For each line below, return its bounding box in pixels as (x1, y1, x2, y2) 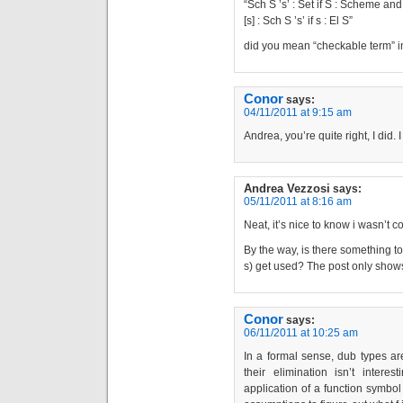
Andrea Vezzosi (244, 181, 330, 195)
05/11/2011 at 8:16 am (244, 194, 352, 208)
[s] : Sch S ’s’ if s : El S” (244, 13, 353, 27)
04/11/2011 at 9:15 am (244, 105, 352, 119)
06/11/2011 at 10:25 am (244, 326, 358, 339)
